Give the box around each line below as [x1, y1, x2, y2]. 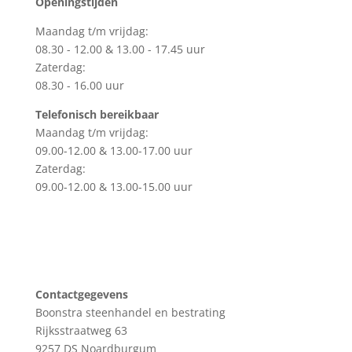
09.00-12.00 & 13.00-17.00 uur [35, 142, 192, 158]
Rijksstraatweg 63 [35, 322, 127, 338]
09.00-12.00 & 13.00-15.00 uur [35, 178, 192, 194]
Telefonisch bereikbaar [35, 106, 159, 122]
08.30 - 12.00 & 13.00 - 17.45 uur [35, 41, 205, 57]
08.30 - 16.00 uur [35, 77, 124, 93]
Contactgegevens [35, 286, 128, 302]
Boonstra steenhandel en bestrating [35, 304, 225, 320]
